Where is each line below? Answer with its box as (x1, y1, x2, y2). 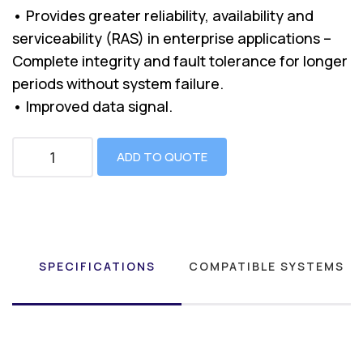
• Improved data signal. (12, 96, 173, 116)
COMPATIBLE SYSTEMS (188, 258, 344, 274)
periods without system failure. (12, 73, 224, 93)
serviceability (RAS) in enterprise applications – (12, 28, 331, 48)
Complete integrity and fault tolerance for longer (12, 50, 348, 70)
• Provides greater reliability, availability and (12, 5, 314, 25)
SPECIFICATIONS (38, 258, 156, 274)
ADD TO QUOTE (117, 148, 207, 166)
